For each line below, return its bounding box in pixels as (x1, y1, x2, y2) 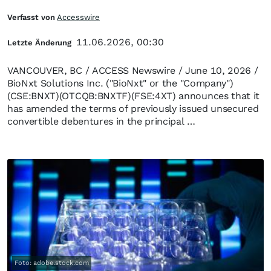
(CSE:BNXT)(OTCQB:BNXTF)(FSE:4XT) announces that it (7, 90, 260, 102)
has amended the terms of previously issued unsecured (7, 103, 259, 114)
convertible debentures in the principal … (7, 116, 195, 127)
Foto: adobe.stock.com (15, 259, 89, 267)
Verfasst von (7, 13, 57, 22)
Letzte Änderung (7, 38, 72, 47)
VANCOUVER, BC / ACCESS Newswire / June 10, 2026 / (7, 65, 258, 76)
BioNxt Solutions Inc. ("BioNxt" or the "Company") (7, 77, 233, 89)
